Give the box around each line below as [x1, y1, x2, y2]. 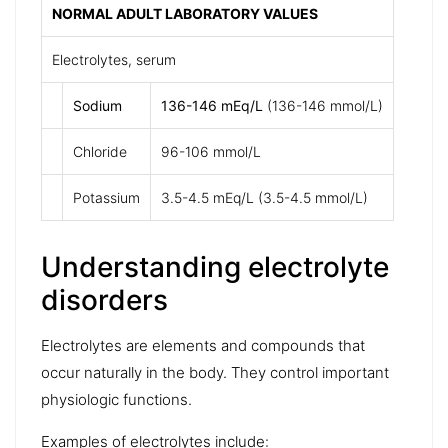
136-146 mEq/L [161, 96, 263, 114]
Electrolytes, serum [52, 50, 176, 68]
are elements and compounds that [122, 335, 365, 355]
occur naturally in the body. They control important [41, 362, 389, 382]
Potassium [73, 188, 140, 206]
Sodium [73, 96, 122, 114]
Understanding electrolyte [41, 249, 389, 284]
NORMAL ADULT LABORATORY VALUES [52, 4, 318, 22]
